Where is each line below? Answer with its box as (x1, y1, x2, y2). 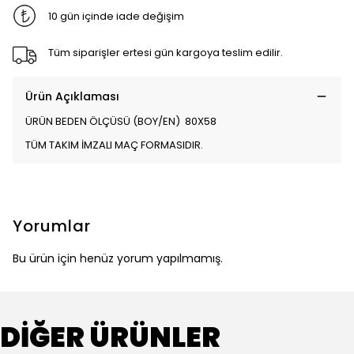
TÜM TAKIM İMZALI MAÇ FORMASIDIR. (25, 137, 203, 153)
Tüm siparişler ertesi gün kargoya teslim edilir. (47, 44, 283, 60)
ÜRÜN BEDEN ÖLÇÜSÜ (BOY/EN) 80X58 (25, 114, 217, 129)
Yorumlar (13, 215, 91, 237)
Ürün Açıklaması (25, 88, 119, 104)
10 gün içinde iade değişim (47, 8, 184, 24)
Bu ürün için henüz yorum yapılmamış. (13, 250, 223, 266)
